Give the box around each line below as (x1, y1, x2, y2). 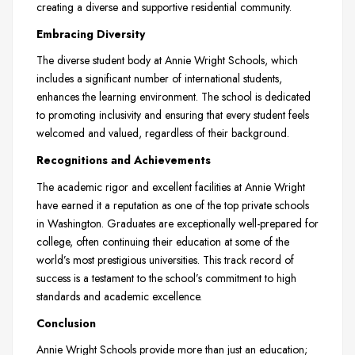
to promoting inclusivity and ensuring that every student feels (36, 107, 309, 124)
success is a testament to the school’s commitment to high (36, 269, 296, 286)
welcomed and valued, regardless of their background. (36, 125, 289, 142)
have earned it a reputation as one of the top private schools (36, 197, 309, 213)
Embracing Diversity (36, 25, 145, 42)
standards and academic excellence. (36, 288, 202, 304)
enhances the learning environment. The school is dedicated (36, 89, 311, 105)
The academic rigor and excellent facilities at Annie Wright (36, 178, 305, 195)
